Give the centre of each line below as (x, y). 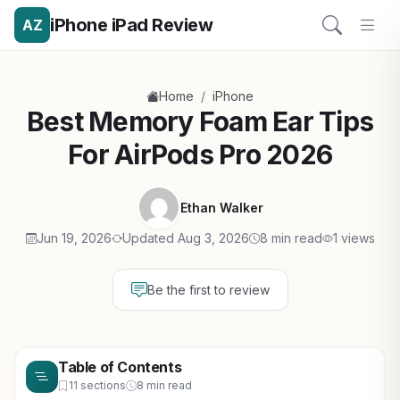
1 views (354, 238)
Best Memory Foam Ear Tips (200, 121)
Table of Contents (120, 367)
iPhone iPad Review (131, 25)
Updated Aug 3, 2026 (185, 238)
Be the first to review (208, 290)
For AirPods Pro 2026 (200, 154)
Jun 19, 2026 (74, 238)
